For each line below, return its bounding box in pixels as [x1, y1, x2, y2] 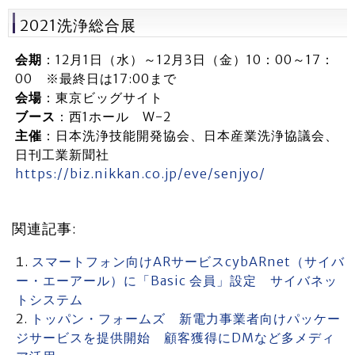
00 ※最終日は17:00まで [14, 71, 177, 87]
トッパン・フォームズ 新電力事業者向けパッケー [31, 311, 341, 327]
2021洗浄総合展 [20, 16, 136, 36]
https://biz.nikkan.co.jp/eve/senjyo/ [14, 166, 265, 182]
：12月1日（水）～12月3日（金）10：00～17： [41, 52, 334, 68]
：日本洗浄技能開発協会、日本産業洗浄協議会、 [41, 128, 338, 144]
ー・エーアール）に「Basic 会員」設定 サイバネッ [16, 273, 338, 289]
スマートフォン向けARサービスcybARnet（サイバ [32, 254, 345, 270]
